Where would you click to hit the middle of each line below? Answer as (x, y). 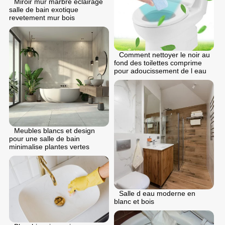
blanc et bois (134, 201)
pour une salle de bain (44, 139)
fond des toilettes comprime (158, 63)
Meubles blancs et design (54, 131)
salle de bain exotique (44, 10)
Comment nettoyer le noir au (164, 54)
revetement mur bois (42, 18)
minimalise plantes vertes (49, 147)
